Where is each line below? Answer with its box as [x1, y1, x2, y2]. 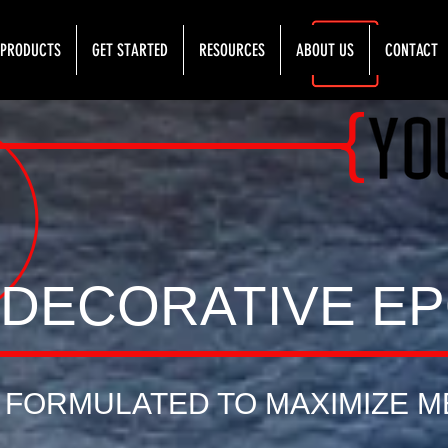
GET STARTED [92, 40, 168, 60]
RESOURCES [199, 40, 265, 60]
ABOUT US [296, 40, 354, 60]
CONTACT [385, 40, 438, 60]
